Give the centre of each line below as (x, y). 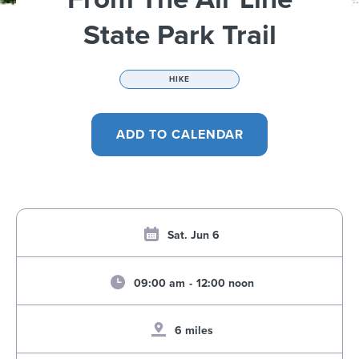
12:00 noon (225, 283)
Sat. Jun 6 (194, 235)
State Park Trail (179, 35)
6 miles (194, 331)
